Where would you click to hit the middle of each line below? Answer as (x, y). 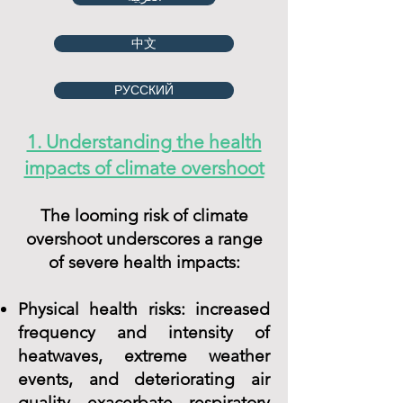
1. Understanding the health (144, 142)
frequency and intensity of (144, 332)
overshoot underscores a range (144, 239)
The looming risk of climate (144, 215)
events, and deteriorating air (144, 379)
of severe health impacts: (144, 262)
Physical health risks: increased (144, 309)
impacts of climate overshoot (144, 168)
